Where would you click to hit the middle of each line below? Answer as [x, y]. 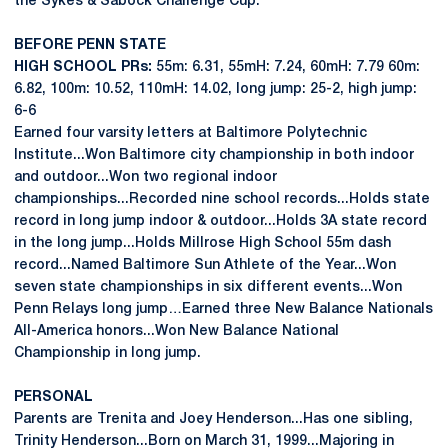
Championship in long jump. [107, 353]
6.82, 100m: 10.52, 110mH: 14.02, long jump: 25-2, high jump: [215, 89]
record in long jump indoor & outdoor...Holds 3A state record [220, 221]
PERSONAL [53, 397]
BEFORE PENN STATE [90, 45]
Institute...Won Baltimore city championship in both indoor [214, 155]
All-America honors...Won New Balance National [176, 331]
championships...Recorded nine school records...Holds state [222, 199]
